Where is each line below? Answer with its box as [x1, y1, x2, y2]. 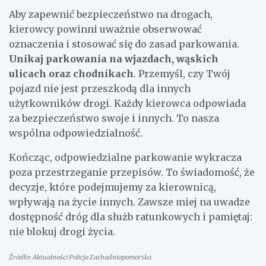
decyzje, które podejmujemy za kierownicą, [9, 181, 216, 193]
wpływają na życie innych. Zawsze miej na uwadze [9, 196, 250, 208]
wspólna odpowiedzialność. [9, 127, 142, 139]
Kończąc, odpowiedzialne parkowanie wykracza [9, 151, 242, 163]
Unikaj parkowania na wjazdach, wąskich [9, 53, 218, 65]
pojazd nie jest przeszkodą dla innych [9, 83, 191, 94]
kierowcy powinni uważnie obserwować [9, 23, 202, 35]
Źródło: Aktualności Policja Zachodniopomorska [9, 253, 151, 261]
